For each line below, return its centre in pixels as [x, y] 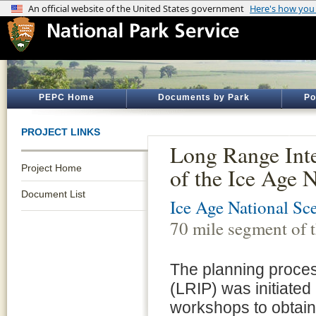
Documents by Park [204, 97]
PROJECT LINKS [61, 132]
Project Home [51, 168]
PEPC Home [66, 97]
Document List [53, 194]
